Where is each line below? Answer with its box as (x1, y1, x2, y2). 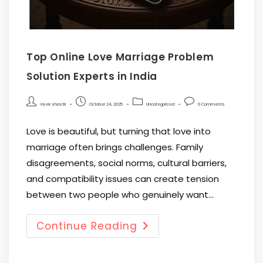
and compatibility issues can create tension (26, 172, 219, 185)
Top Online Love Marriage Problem (26, 49, 214, 64)
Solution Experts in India (26, 69, 158, 83)
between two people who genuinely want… (26, 188, 214, 201)
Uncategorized (146, 101, 174, 107)
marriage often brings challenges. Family (26, 140, 203, 153)
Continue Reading (36, 218, 137, 233)
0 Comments (198, 101, 225, 107)
